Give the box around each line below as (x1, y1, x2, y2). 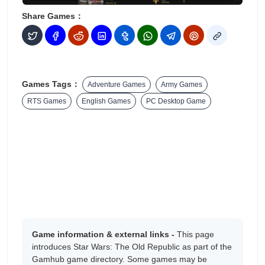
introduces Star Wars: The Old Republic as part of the (32, 242, 232, 252)
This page (177, 230, 214, 240)
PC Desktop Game (146, 97, 206, 106)
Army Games (161, 80, 202, 89)
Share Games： (22, 11, 83, 21)
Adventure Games (88, 80, 146, 89)
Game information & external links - (32, 230, 177, 240)
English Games (82, 97, 131, 106)
